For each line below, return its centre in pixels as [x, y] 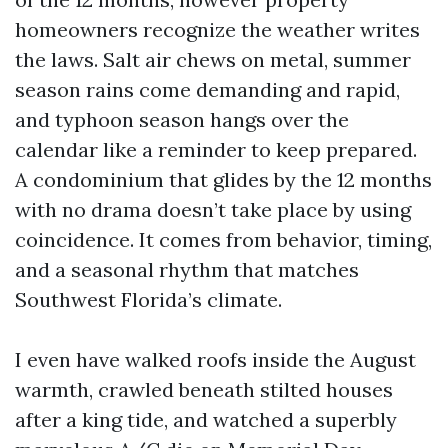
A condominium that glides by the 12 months [223, 179]
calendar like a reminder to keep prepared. [216, 149]
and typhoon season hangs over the [182, 119]
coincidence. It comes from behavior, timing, [223, 239]
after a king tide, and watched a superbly [206, 419]
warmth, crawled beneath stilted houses [204, 389]
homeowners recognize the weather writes [217, 29]
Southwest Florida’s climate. [148, 299]
